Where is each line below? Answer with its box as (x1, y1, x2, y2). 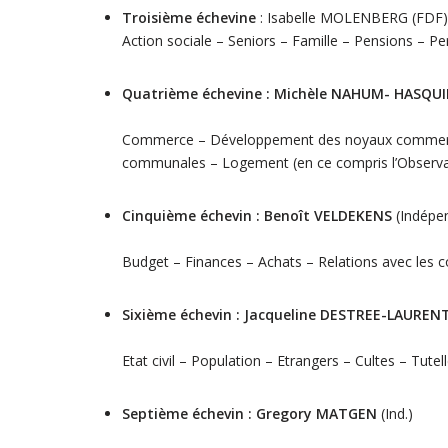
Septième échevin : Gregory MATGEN (122, 404, 381, 423)
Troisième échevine (122, 8, 260, 27)
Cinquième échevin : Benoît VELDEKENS (122, 206, 392, 225)
